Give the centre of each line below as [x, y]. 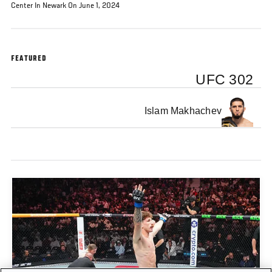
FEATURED [29, 59]
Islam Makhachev [183, 111]
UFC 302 [225, 80]
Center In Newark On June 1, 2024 [66, 6]
